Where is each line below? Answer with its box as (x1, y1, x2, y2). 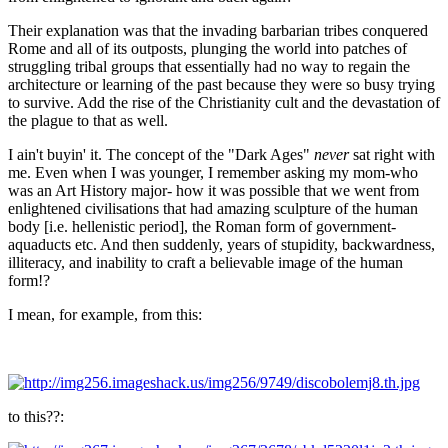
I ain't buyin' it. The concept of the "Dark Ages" (8, 145, 314, 163)
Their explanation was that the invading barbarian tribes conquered (8, 21, 428, 39)
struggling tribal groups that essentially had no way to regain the (8, 57, 410, 75)
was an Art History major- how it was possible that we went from (8, 181, 419, 199)
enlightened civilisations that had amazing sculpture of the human (8, 199, 418, 217)
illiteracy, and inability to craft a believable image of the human (8, 253, 403, 271)
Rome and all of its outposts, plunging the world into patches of (8, 39, 407, 57)
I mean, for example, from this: (8, 305, 202, 323)
